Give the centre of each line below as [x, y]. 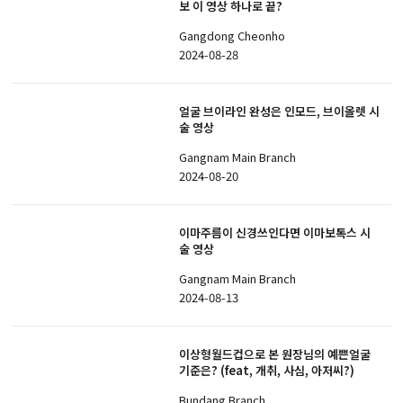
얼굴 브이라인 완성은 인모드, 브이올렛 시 [279, 112]
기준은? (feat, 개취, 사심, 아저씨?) [267, 371]
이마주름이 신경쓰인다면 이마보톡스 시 [275, 233]
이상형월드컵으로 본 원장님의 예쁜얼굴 [275, 354]
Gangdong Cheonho [232, 35]
